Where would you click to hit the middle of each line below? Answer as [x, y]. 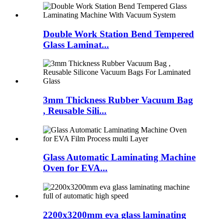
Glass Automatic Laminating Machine [119, 157]
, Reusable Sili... [75, 110]
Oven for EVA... [75, 168]
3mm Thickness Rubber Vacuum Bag [118, 100]
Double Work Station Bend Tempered [119, 34]
